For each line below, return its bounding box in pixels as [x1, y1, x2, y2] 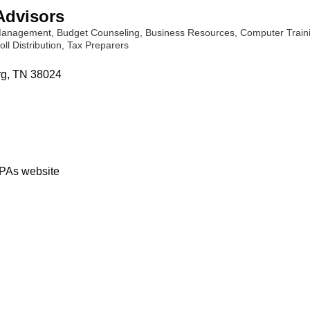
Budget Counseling [57, 28, 140, 38]
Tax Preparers [67, 40, 129, 51]
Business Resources [145, 28, 235, 38]
